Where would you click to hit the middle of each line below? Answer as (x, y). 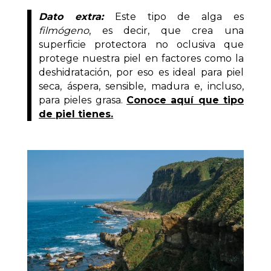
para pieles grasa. (83, 100)
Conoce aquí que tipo (185, 100)
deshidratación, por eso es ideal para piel (141, 72)
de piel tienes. (76, 114)
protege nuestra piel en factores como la (141, 58)
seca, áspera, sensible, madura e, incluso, (141, 86)
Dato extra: (71, 16)
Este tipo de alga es (174, 16)
